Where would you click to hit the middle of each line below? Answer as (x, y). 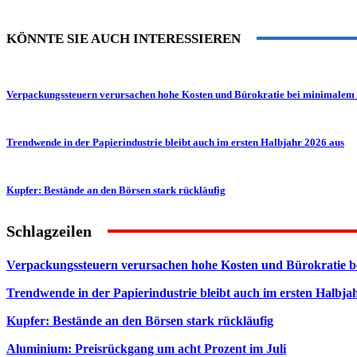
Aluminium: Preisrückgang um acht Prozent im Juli (146, 348)
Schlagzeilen (49, 231)
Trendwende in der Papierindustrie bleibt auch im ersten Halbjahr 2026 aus (175, 142)
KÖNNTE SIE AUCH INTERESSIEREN (124, 38)
